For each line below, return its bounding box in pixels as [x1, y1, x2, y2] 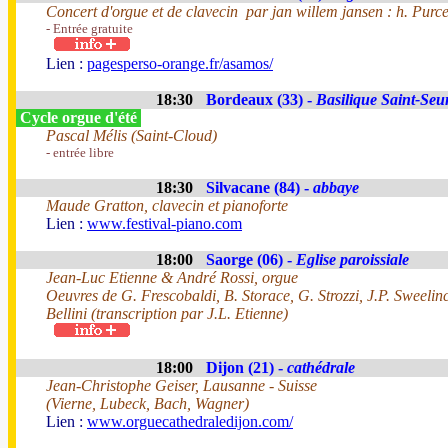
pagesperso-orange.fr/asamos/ [87, 55, 273, 72]
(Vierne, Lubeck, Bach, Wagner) [46, 395, 249, 412]
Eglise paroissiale [296, 251, 409, 268]
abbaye [313, 179, 359, 196]
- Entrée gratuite [46, 21, 133, 36]
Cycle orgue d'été [16, 109, 141, 126]
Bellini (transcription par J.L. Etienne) [46, 305, 288, 322]
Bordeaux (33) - [206, 91, 316, 108]
